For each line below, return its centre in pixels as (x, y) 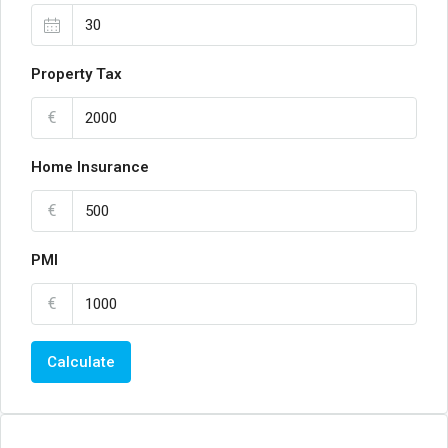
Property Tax (76, 74)
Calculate (81, 362)
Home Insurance (90, 167)
